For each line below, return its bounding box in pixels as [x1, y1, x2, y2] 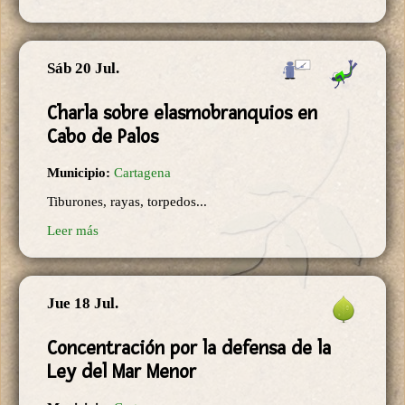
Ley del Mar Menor [47, 360, 196, 384]
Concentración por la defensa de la [47, 336, 331, 361]
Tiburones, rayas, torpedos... [47, 194, 207, 210]
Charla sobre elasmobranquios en [47, 101, 317, 126]
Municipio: [47, 165, 114, 181]
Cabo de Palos [47, 125, 158, 149]
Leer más [47, 223, 99, 239]
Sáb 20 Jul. [47, 60, 119, 78]
